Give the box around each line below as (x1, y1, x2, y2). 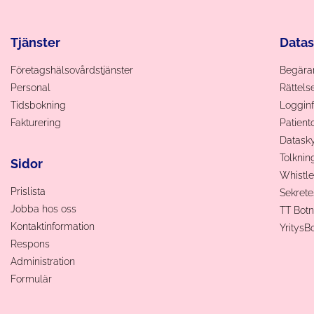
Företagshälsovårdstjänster (11, 64, 134, 76)
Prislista (11, 185, 46, 197)
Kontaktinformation (11, 220, 95, 232)
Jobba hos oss (11, 203, 77, 214)
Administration (11, 255, 76, 267)
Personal (11, 81, 51, 93)
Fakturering (11, 116, 62, 128)
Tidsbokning (11, 99, 67, 111)
